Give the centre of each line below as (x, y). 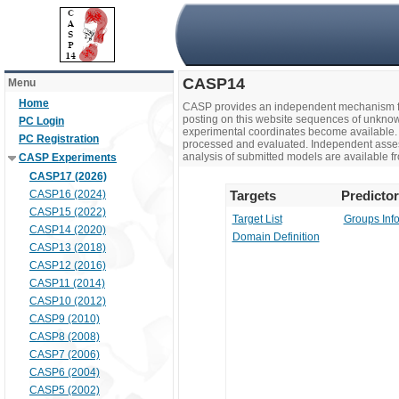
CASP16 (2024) (68, 194)
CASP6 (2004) (65, 372)
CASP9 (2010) (65, 319)
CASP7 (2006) (65, 354)
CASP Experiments (68, 158)
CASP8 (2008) (65, 337)
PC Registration (59, 139)
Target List (257, 219)
